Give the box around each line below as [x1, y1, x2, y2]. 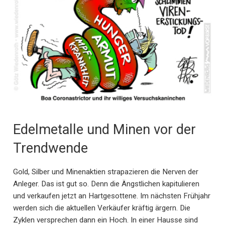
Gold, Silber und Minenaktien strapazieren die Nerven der [13, 167, 198, 176]
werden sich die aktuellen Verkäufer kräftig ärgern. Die [13, 203, 190, 212]
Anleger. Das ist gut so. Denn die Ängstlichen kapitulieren [13, 179, 199, 188]
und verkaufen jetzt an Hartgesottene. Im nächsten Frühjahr [13, 191, 210, 200]
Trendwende [13, 140, 88, 157]
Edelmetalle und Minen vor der [13, 122, 196, 138]
